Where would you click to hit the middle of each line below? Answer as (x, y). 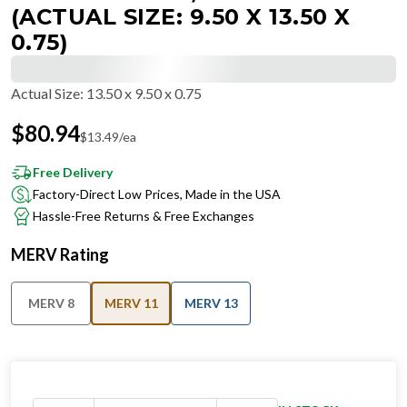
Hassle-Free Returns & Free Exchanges (144, 216)
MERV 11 (131, 303)
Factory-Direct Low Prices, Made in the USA (157, 194)
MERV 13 (211, 303)
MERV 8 (51, 303)
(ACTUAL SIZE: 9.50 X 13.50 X (181, 17)
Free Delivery (73, 172)
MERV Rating (60, 254)
